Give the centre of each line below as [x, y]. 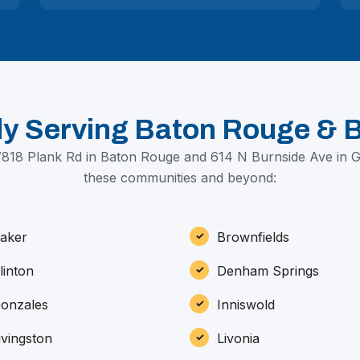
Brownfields [253, 237]
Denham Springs [268, 270]
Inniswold [246, 304]
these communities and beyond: [180, 177]
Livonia [238, 338]
